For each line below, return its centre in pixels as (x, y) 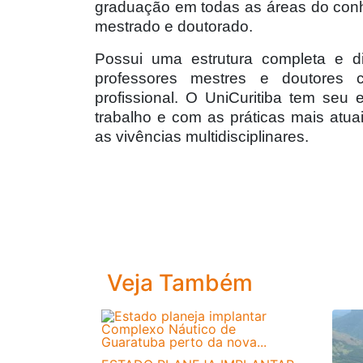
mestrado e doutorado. (174, 27)
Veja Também (180, 283)
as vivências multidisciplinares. (202, 137)
